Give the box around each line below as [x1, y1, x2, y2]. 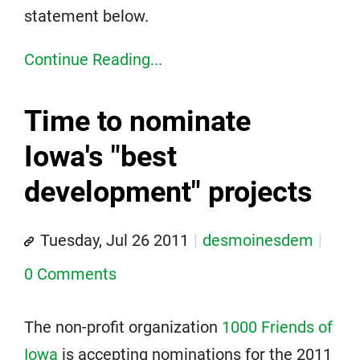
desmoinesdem [202, 231, 313, 250]
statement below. [24, 6, 149, 26]
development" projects [24, 175, 313, 209]
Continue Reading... [24, 50, 162, 69]
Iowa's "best [24, 140, 177, 174]
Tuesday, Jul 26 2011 [40, 231, 189, 250]
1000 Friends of [222, 317, 333, 337]
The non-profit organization [24, 317, 222, 337]
